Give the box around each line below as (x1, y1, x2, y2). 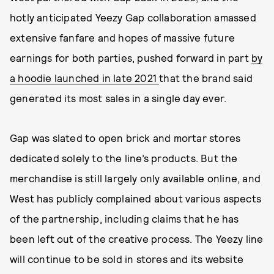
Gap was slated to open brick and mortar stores (10, 131, 241, 144)
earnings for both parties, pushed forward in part (10, 51, 252, 64)
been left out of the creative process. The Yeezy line (10, 232, 264, 245)
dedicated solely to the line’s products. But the (10, 152, 238, 164)
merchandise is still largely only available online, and (10, 172, 261, 184)
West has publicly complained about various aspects (10, 192, 262, 204)
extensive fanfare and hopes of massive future (10, 31, 235, 43)
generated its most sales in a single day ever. (10, 92, 227, 104)
